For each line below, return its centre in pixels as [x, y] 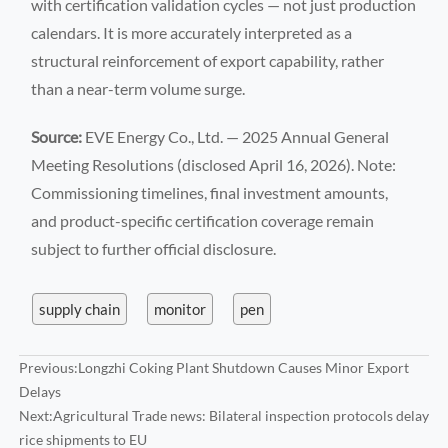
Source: [57, 136]
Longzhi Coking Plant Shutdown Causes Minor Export [243, 367]
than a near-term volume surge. [138, 88]
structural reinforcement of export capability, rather [208, 60]
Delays [39, 391]
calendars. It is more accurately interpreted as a [192, 32]
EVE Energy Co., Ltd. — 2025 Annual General [236, 136]
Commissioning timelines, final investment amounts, [210, 192]
